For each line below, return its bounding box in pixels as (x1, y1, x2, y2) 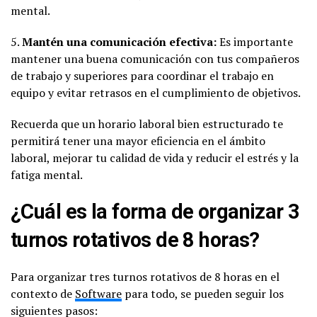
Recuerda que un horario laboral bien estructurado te (11, 115, 283, 132)
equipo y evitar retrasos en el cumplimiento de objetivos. (11, 84, 301, 100)
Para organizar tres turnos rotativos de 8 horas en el (11, 268, 279, 284)
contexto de (11, 285, 75, 301)
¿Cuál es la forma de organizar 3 (11, 199, 300, 224)
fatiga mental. (11, 166, 83, 183)
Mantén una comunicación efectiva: (22, 33, 217, 50)
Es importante (217, 33, 293, 50)
